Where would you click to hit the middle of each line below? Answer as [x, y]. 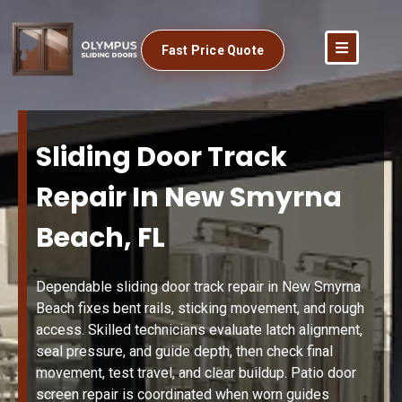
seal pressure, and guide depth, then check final [184, 352]
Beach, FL [100, 238]
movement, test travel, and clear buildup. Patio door [196, 373]
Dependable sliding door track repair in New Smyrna [198, 287]
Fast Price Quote [212, 50]
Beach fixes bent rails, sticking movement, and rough [200, 309]
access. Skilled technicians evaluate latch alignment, [199, 330]
